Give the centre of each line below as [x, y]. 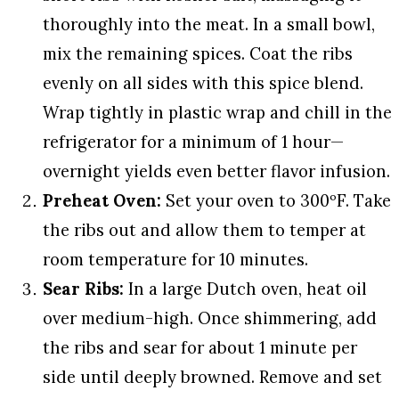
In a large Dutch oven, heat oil [245, 288]
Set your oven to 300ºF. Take [276, 200]
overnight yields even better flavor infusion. [216, 171]
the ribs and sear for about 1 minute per [200, 347]
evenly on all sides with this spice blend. [203, 82]
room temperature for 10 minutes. [175, 259]
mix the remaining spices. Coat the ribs [198, 53]
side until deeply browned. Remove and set [212, 376]
